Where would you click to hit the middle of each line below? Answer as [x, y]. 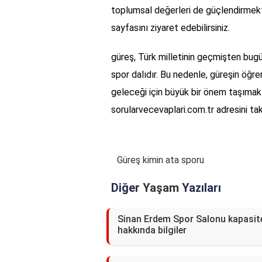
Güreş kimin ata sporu [161, 160]
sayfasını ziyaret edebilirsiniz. [170, 28]
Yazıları [200, 188]
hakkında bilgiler [152, 230]
